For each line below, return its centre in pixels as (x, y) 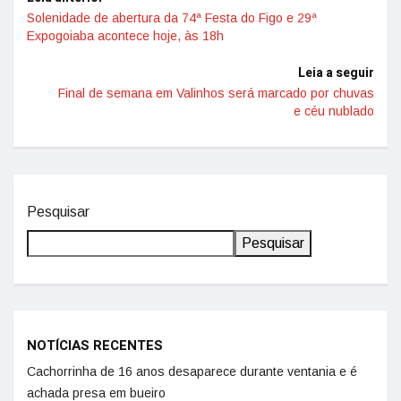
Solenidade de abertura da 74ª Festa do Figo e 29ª (172, 18)
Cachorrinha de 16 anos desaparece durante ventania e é (192, 371)
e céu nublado (334, 111)
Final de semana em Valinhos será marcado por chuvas (216, 93)
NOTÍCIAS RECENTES (95, 346)
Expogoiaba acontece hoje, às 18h (125, 36)
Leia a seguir (336, 73)
